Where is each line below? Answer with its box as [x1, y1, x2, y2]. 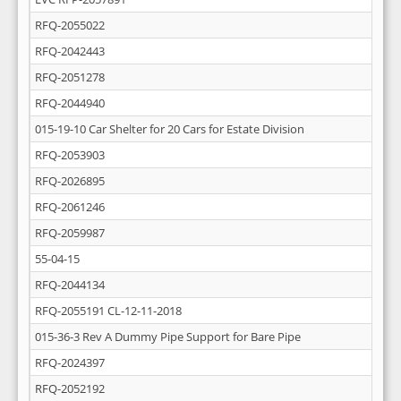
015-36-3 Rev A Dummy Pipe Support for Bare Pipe [35, 328, 301, 345]
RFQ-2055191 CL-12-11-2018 [35, 303, 182, 319]
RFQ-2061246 [35, 199, 105, 215]
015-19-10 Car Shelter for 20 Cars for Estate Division [35, 121, 304, 137]
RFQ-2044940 [35, 95, 105, 111]
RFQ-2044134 [35, 277, 105, 293]
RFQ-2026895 [35, 173, 105, 189]
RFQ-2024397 [35, 354, 105, 371]
